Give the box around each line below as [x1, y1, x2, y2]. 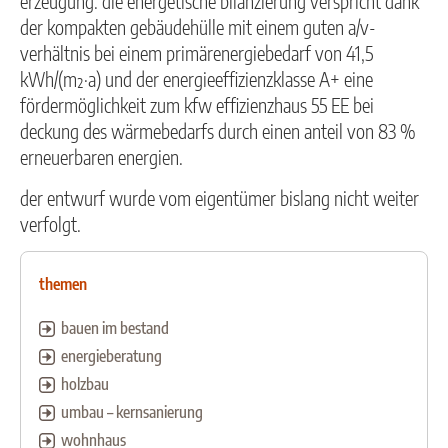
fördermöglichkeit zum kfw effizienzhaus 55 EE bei [20, 93, 374, 118]
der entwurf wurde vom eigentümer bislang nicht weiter [20, 185, 419, 210]
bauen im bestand [61, 318, 169, 339]
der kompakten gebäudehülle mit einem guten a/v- [20, 15, 376, 40]
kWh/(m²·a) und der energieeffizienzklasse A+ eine [20, 67, 373, 92]
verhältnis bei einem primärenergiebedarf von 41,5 [20, 41, 373, 66]
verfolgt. [20, 211, 81, 236]
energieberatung [61, 346, 162, 367]
